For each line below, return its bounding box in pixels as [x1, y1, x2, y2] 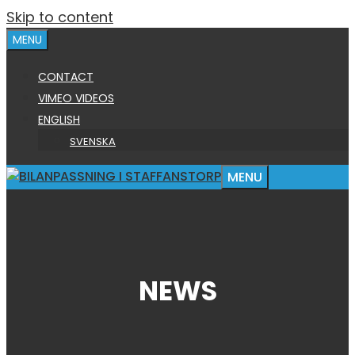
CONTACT [38, 69, 94, 85]
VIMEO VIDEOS [38, 90, 114, 106]
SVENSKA [70, 134, 116, 149]
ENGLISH [38, 112, 80, 128]
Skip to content [6, 7, 113, 27]
